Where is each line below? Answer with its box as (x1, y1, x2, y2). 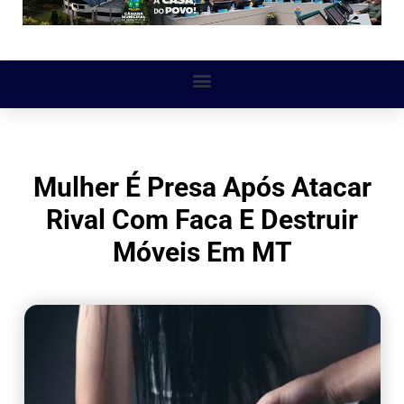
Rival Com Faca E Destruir (46, 204, 358, 236)
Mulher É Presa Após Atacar (32, 171, 372, 204)
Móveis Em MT (112, 236, 292, 269)
